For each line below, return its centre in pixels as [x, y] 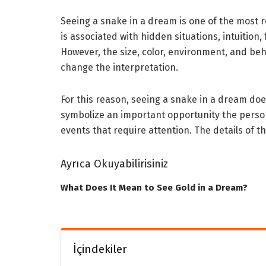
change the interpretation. [119, 67]
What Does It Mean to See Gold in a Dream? [154, 187]
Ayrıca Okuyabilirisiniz [114, 164]
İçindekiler [100, 249]
